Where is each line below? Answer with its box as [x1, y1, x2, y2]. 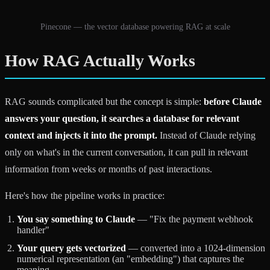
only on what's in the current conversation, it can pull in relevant [5, 146, 248, 157]
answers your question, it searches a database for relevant [5, 113, 239, 124]
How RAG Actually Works [5, 51, 195, 70]
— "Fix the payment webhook [135, 213, 253, 224]
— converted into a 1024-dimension [126, 242, 265, 253]
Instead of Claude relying [157, 130, 256, 140]
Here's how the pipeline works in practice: [5, 190, 165, 201]
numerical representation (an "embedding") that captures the [17, 253, 244, 264]
